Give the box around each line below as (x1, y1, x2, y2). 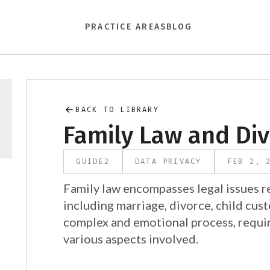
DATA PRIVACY (134, 157, 202, 166)
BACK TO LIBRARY (75, 105, 159, 114)
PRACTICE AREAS (84, 22, 167, 32)
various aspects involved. (63, 231, 199, 246)
